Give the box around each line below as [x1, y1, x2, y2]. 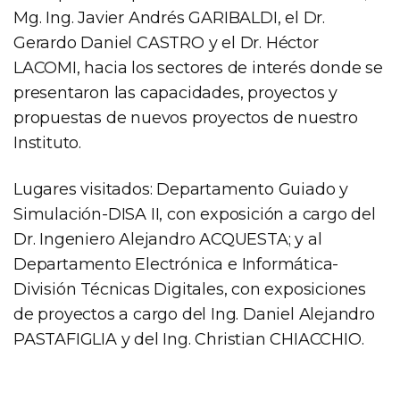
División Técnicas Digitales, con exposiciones [13, 279, 366, 299]
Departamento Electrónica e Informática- [13, 254, 339, 274]
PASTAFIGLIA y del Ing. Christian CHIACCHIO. [13, 329, 364, 349]
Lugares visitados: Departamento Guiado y [13, 179, 348, 199]
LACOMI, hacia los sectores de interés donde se [13, 57, 383, 78]
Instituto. [13, 132, 81, 153]
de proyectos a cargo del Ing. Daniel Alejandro [13, 304, 375, 324]
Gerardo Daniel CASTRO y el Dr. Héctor [13, 32, 319, 53]
